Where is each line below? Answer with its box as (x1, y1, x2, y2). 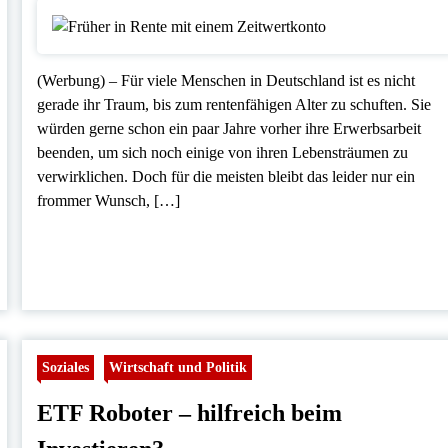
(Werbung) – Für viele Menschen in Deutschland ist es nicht (37, 71, 416, 89)
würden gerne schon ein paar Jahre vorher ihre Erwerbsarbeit (37, 119, 422, 137)
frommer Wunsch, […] (37, 191, 181, 209)
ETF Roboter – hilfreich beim (37, 400, 343, 427)
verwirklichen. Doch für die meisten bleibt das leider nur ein (37, 167, 416, 185)
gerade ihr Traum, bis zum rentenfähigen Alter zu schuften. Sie (37, 95, 432, 113)
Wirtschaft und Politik (109, 359, 248, 376)
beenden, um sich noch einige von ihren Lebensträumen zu (37, 143, 409, 161)
